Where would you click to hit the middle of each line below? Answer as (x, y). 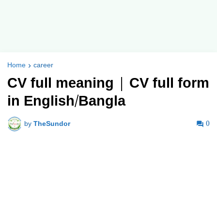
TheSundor (52, 124)
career (43, 65)
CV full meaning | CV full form (108, 84)
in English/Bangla (66, 101)
